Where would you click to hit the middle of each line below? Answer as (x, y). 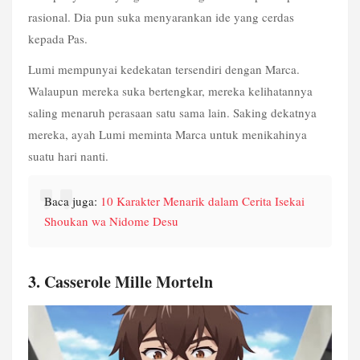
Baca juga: (72, 201)
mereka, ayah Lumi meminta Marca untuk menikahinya (168, 134)
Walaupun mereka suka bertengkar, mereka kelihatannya (170, 90)
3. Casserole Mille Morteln (121, 282)
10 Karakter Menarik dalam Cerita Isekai (202, 201)
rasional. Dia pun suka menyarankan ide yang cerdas (161, 16)
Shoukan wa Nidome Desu (111, 221)
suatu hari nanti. (68, 155)
